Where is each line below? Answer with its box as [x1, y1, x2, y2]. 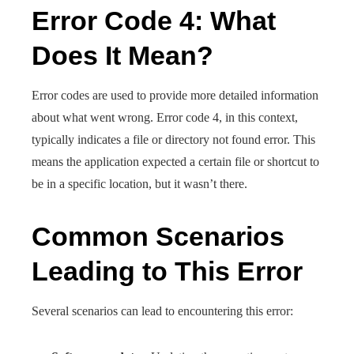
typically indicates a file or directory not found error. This [32, 133, 315, 146]
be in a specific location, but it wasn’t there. [32, 177, 247, 190]
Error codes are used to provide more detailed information [32, 88, 318, 102]
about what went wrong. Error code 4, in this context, [32, 111, 298, 124]
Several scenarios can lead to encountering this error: [32, 304, 293, 318]
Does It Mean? [32, 40, 213, 70]
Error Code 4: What [32, 6, 276, 36]
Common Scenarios [32, 221, 284, 251]
